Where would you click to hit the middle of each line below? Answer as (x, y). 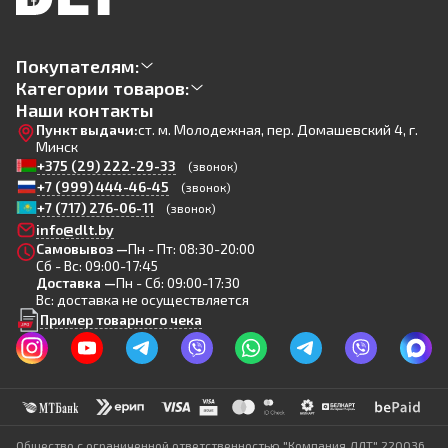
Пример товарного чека (121, 319)
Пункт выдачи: (87, 129)
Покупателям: (78, 66)
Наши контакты (85, 110)
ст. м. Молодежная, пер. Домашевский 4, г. (278, 129)
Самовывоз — (82, 248)
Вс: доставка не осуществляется (142, 299)
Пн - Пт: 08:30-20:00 (191, 248)
